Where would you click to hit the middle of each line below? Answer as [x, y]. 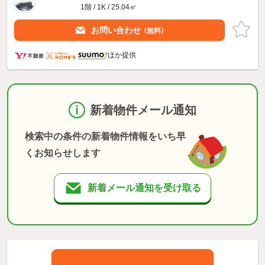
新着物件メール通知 [143, 110]
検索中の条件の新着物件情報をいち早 [105, 136]
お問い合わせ [117, 30]
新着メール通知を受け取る [144, 188]
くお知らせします [63, 153]
